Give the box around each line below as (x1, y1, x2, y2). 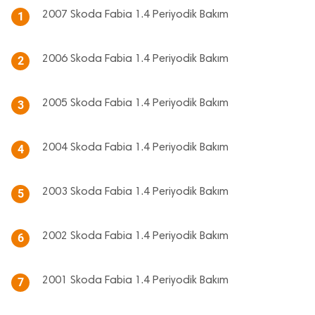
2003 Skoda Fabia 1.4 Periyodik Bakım (42, 186, 229, 198)
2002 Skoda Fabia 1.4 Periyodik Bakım (42, 231, 229, 242)
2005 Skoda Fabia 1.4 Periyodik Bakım (42, 98, 229, 109)
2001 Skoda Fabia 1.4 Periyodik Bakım (42, 275, 229, 286)
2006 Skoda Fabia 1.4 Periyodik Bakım (42, 53, 229, 65)
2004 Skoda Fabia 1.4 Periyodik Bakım (42, 142, 229, 153)
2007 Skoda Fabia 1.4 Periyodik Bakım (42, 9, 229, 20)
